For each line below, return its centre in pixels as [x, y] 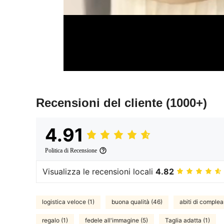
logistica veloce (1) [68, 202]
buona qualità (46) [137, 202]
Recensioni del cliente [101, 102]
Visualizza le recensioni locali [99, 172]
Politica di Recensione [71, 150]
